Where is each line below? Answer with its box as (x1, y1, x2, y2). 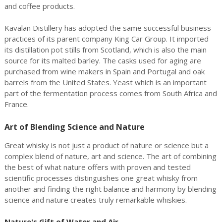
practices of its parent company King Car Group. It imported (4, 34, 209, 44)
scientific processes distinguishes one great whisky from (4, 173, 198, 183)
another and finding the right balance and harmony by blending (4, 184, 217, 194)
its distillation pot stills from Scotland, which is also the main (4, 45, 207, 55)
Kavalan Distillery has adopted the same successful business (4, 23, 211, 33)
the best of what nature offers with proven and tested (4, 162, 191, 172)
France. (4, 99, 29, 109)
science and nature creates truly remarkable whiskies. (4, 195, 187, 205)
